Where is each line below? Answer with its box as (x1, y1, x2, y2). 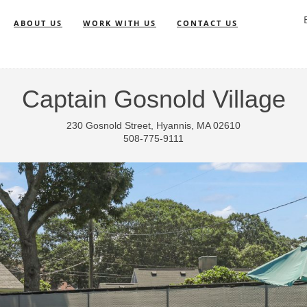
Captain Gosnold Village (21, 85, 286, 113)
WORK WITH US (83, 18, 156, 28)
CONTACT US (177, 18, 238, 28)
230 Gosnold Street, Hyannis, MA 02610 (66, 120, 241, 131)
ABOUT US (14, 18, 62, 28)
